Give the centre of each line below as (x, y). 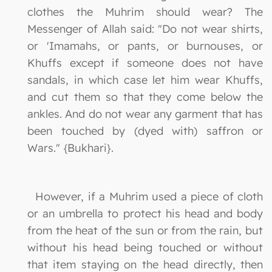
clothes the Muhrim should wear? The (145, 12)
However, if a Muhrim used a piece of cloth (145, 196)
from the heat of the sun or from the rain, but (145, 230)
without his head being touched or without (145, 247)
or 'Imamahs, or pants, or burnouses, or (145, 46)
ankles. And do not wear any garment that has (145, 114)
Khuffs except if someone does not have (145, 63)
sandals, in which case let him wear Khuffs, (145, 80)
